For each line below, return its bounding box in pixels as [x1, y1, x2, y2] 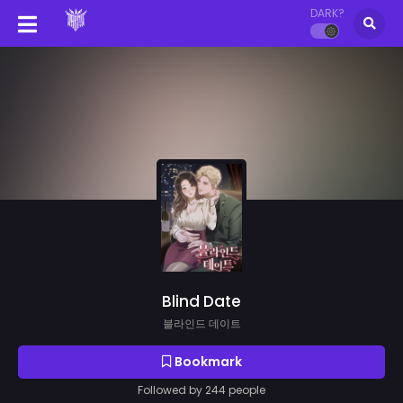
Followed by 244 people [138, 381, 265, 398]
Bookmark [171, 352, 242, 371]
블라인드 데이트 [162, 315, 241, 331]
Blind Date [162, 290, 241, 312]
